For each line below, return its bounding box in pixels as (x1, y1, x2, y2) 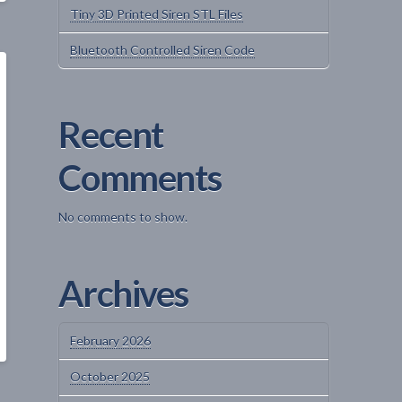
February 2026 (70, 333, 152, 349)
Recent (58, 112, 163, 156)
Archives (58, 271, 188, 315)
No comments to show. (58, 208, 188, 224)
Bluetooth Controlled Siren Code (70, 41, 256, 57)
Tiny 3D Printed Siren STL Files (70, 5, 244, 22)
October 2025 (70, 369, 151, 385)
